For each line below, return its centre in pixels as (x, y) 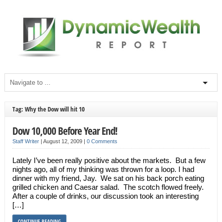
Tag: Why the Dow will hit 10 (48, 109)
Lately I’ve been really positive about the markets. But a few (109, 160)
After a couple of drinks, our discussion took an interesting (105, 196)
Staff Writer (26, 141)
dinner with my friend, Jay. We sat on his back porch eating (108, 178)
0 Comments (102, 141)
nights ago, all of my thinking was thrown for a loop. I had (103, 169)
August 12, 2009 (63, 141)
